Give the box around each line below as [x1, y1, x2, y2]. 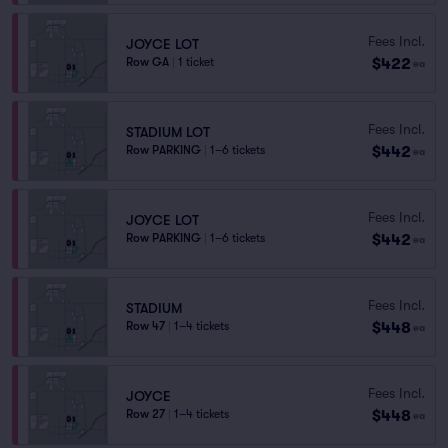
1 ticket [178, 55, 214, 69]
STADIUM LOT [126, 124, 210, 140]
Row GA [126, 55, 169, 69]
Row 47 [126, 319, 165, 333]
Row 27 [126, 407, 165, 421]
